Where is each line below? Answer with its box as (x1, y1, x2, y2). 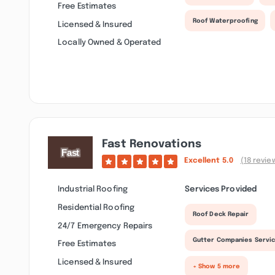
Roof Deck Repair (192, 211, 249, 218)
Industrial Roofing (58, 185, 128, 194)
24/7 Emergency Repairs (58, 221, 153, 230)
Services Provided (185, 185, 257, 194)
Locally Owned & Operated (58, 38, 161, 47)
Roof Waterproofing (192, 17, 258, 24)
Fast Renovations (102, 138, 201, 150)
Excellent (184, 157, 222, 165)
